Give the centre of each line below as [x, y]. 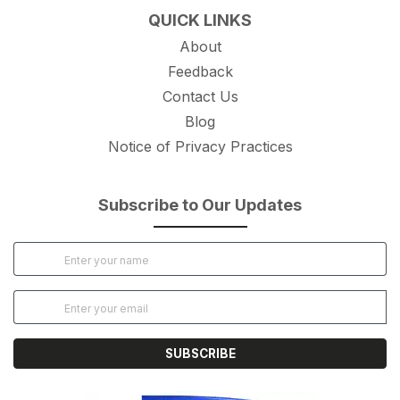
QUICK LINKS [200, 21]
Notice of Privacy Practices [200, 147]
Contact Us [200, 97]
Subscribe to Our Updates [200, 205]
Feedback [200, 72]
